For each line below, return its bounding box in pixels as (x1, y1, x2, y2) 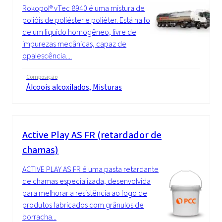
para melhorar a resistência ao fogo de (22, 187, 147, 198)
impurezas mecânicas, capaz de (22, 38, 126, 49)
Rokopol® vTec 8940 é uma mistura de (22, 2, 145, 13)
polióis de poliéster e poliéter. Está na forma (22, 14, 163, 25)
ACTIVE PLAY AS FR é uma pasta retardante (22, 164, 159, 174)
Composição (26, 72, 57, 81)
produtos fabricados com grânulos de (22, 199, 144, 210)
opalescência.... (22, 50, 72, 61)
